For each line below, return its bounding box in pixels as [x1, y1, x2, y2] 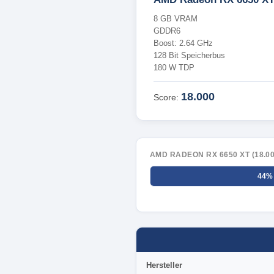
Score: [154, 92, 181, 102]
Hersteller [146, 261, 182, 270]
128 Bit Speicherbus [154, 51, 225, 60]
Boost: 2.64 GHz [154, 39, 213, 48]
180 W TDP [154, 63, 194, 72]
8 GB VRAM [154, 14, 198, 23]
